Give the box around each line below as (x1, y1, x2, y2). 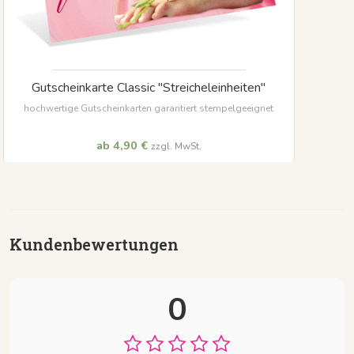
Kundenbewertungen (9, 234, 179, 255)
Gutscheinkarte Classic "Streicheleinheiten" (32, 78, 266, 96)
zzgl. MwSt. (150, 140, 201, 153)
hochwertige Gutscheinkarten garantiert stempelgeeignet (24, 102, 274, 115)
